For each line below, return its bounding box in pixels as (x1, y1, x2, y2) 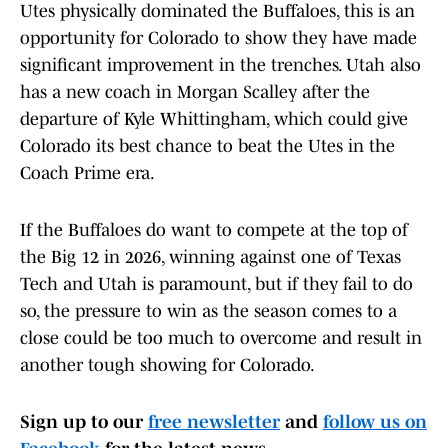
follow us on (323, 412, 427, 433)
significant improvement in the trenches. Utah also (20, 55, 421, 76)
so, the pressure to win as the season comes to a (20, 301, 397, 322)
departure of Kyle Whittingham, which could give (20, 109, 408, 130)
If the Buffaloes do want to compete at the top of (20, 220, 408, 241)
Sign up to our (20, 412, 148, 433)
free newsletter (148, 412, 280, 433)
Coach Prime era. (20, 163, 155, 184)
